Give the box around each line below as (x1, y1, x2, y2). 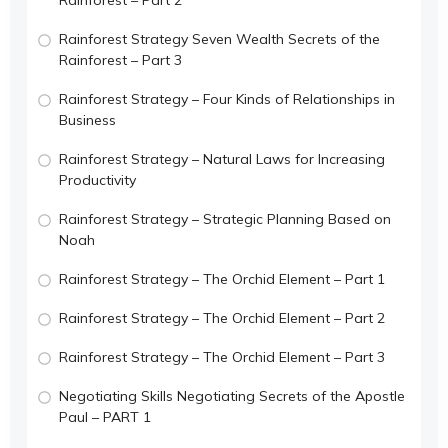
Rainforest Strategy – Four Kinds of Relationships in (59, 89, 395, 108)
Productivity (59, 170, 136, 189)
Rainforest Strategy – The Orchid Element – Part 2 (59, 308, 385, 327)
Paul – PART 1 (59, 407, 151, 426)
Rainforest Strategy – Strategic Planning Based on (59, 209, 391, 228)
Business (59, 110, 116, 129)
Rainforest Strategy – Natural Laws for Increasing (59, 149, 385, 168)
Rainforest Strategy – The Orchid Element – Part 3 (59, 347, 385, 366)
